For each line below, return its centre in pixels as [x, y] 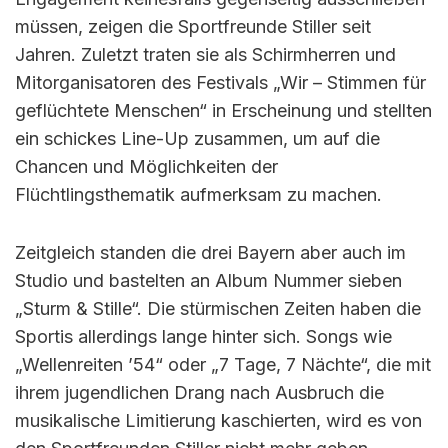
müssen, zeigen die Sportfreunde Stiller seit [193, 26]
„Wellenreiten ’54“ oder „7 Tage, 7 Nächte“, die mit [223, 364]
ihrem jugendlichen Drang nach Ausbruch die [199, 392]
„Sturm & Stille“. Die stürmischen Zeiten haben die [218, 308]
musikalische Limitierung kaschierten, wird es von [218, 420]
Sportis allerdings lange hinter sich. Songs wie [203, 336]
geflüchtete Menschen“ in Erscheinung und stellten [223, 110]
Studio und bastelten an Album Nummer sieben [208, 280]
